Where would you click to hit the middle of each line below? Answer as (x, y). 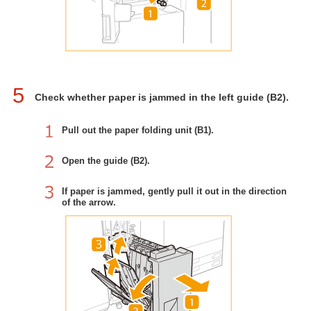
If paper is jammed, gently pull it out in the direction (174, 191)
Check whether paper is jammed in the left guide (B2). (162, 97)
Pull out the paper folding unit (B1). (138, 130)
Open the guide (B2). (106, 161)
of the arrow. (89, 202)
